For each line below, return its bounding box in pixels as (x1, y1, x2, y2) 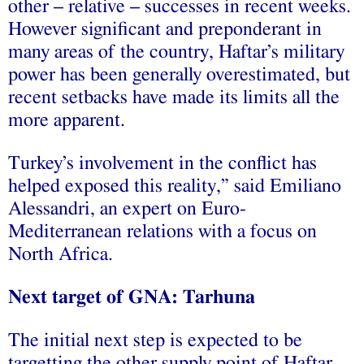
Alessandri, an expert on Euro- (8, 198, 246, 219)
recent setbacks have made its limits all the (8, 87, 340, 107)
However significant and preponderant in (8, 19, 322, 39)
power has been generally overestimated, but (8, 64, 350, 84)
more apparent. (8, 110, 125, 130)
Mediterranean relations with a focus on (8, 221, 317, 241)
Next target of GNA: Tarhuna (8, 287, 255, 307)
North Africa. (8, 244, 113, 264)
